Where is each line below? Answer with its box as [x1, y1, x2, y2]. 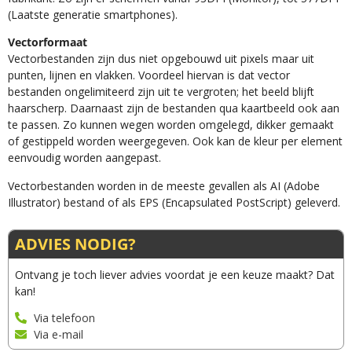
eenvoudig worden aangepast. [8, 150, 161, 166]
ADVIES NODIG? [15, 233, 136, 255]
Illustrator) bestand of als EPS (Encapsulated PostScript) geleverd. [8, 194, 340, 210]
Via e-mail [33, 326, 83, 342]
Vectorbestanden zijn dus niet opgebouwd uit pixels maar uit [8, 51, 314, 67]
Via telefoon [33, 310, 95, 325]
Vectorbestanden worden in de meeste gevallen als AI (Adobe [8, 178, 320, 193]
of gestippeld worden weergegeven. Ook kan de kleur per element [8, 134, 343, 149]
